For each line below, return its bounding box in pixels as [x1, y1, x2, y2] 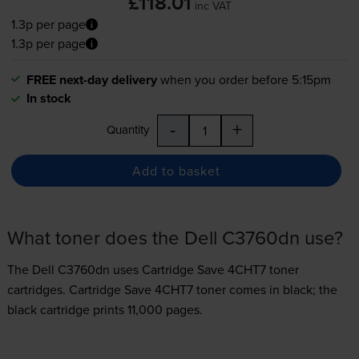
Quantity [106, 121, 149, 139]
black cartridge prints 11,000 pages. [6, 301, 203, 319]
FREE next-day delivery [26, 71, 157, 90]
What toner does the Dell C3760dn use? [6, 224, 343, 252]
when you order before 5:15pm [159, 71, 331, 89]
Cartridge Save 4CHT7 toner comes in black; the [68, 280, 337, 299]
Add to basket [131, 161, 220, 179]
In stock [26, 89, 71, 108]
